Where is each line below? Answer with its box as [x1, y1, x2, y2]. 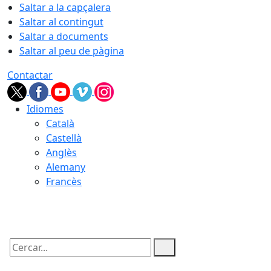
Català [46, 117, 74, 130]
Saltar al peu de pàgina [19, 44, 124, 57]
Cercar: [7, 251, 39, 264]
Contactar [7, 68, 53, 82]
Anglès [46, 146, 77, 159]
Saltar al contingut [19, 15, 103, 28]
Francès [46, 175, 82, 188]
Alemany [46, 160, 85, 174]
